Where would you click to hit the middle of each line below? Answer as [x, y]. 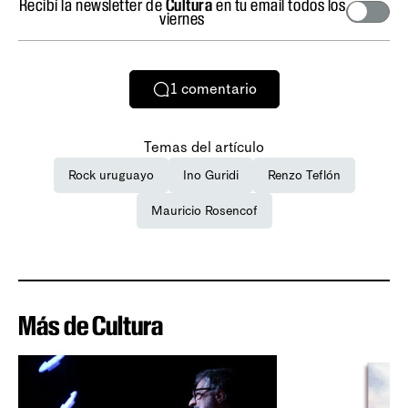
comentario [219, 89]
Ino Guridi [210, 175]
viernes [182, 18]
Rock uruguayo [111, 175]
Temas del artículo [204, 147]
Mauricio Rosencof [204, 210]
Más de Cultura [91, 325]
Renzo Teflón [304, 175]
